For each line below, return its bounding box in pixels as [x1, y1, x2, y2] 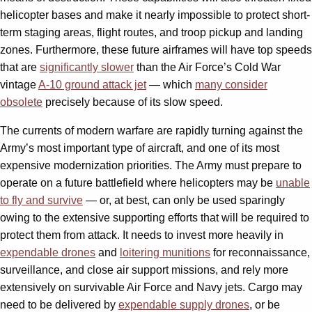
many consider [195, 78, 267, 91]
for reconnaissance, [210, 246, 310, 258]
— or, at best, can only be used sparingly [83, 194, 285, 206]
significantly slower [40, 61, 134, 73]
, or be [249, 298, 280, 311]
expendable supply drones [118, 298, 249, 311]
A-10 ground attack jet [38, 78, 146, 91]
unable [276, 176, 310, 189]
